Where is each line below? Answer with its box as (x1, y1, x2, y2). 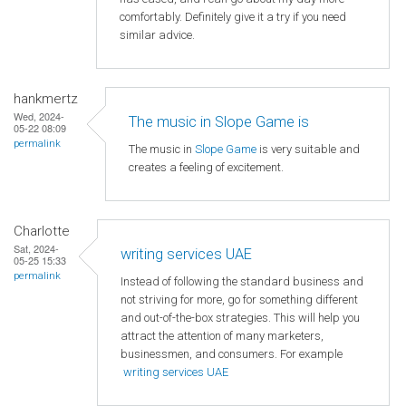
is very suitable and (256, 142, 360, 157)
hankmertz (14, 90, 78, 107)
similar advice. (120, 27, 195, 42)
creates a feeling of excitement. (129, 160, 284, 175)
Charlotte (14, 222, 70, 239)
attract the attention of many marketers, (121, 329, 324, 343)
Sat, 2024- (14, 240, 59, 256)
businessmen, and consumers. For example (121, 347, 345, 362)
